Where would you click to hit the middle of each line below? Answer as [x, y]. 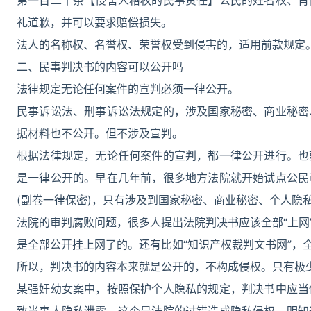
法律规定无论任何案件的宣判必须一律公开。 [128, 89]
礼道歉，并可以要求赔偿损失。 [94, 22]
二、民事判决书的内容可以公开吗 [100, 67]
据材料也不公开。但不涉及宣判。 [100, 133]
